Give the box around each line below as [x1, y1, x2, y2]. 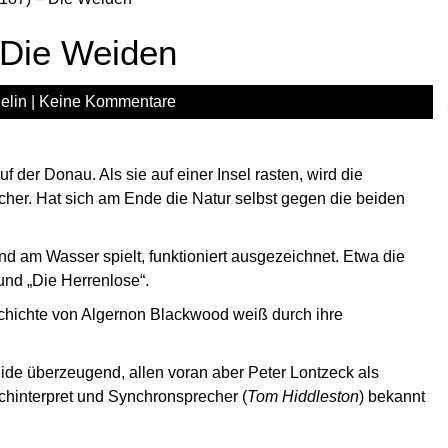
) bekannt [359, 388, 425, 405]
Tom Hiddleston [247, 388, 359, 405]
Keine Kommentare [39, 93, 176, 110]
